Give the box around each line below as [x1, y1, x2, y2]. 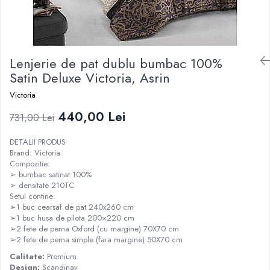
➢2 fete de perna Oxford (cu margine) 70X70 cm [10, 223, 179, 234]
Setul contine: [10, 190, 55, 202]
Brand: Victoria [10, 147, 60, 159]
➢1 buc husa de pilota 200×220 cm [10, 212, 134, 224]
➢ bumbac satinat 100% [10, 169, 92, 180]
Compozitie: [10, 158, 50, 169]
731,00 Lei [10, 111, 54, 125]
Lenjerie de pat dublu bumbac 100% [10, 54, 222, 73]
